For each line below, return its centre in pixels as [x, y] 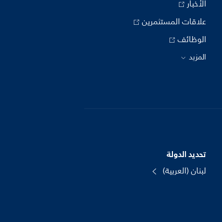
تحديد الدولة [186, 154]
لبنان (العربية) [183, 171]
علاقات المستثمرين [173, 22]
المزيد [196, 57]
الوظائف [191, 40]
